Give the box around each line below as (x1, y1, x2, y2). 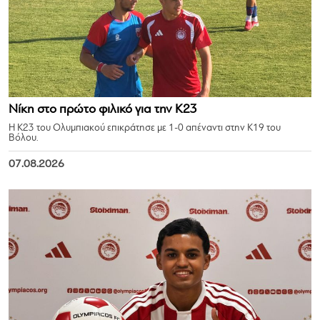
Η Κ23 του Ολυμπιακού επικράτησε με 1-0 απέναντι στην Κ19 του (9, 122, 281, 134)
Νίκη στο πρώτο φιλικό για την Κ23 (9, 102, 197, 116)
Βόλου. (9, 132, 39, 144)
